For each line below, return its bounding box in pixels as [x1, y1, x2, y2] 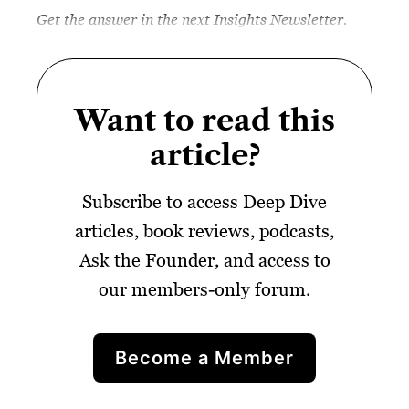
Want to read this [74, 102, 335, 139]
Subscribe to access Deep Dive [82, 191, 327, 214]
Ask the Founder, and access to [79, 249, 330, 272]
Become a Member [115, 347, 294, 370]
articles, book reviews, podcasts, [75, 220, 334, 243]
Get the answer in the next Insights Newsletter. [37, 11, 347, 28]
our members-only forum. [99, 278, 310, 301]
